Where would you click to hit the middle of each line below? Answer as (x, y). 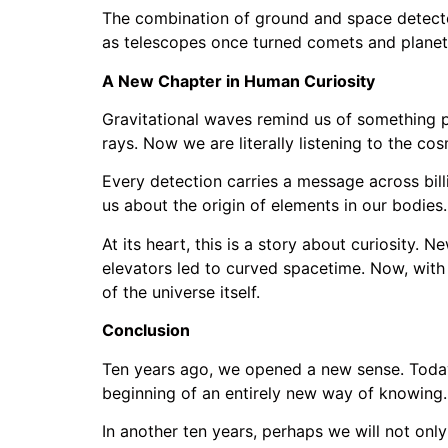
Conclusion (146, 330)
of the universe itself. (181, 291)
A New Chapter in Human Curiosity (238, 80)
